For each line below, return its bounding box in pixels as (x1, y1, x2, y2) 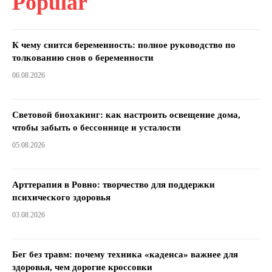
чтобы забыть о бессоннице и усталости (12, 123, 181, 132)
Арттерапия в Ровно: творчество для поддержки (12, 180, 215, 189)
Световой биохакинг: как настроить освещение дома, (12, 110, 240, 120)
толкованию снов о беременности (12, 53, 154, 63)
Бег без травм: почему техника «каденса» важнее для (12, 250, 238, 259)
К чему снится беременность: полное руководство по (12, 40, 236, 50)
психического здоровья (12, 192, 110, 202)
